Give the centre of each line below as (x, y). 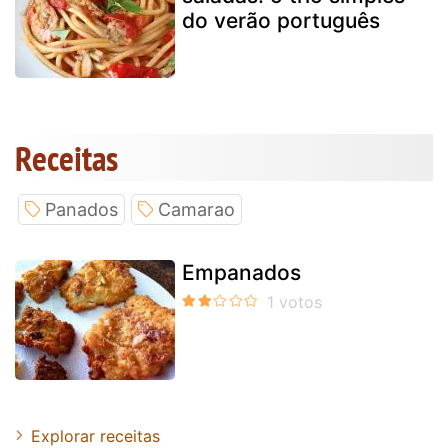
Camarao (196, 209)
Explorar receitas (95, 435)
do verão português (281, 20)
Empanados (241, 272)
